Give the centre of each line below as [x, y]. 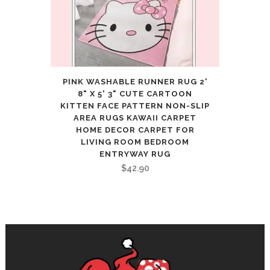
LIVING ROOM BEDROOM [135, 142]
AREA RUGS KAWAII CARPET [135, 118]
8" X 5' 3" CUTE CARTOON [135, 93]
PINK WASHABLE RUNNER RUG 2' [135, 81]
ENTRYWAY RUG [135, 154]
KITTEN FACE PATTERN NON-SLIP [135, 105]
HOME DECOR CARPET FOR [135, 130]
